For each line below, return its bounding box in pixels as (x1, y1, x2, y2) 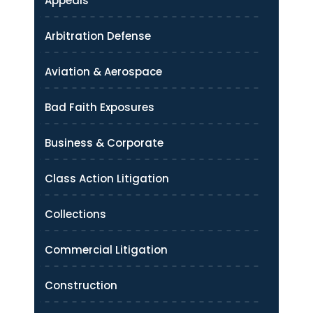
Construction (45, 277, 117, 293)
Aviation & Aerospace (45, 64, 162, 79)
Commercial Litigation (45, 242, 168, 257)
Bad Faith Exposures (45, 99, 154, 115)
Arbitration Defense (45, 28, 151, 43)
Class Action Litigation (45, 170, 169, 186)
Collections (45, 206, 106, 221)
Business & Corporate (45, 135, 163, 150)
